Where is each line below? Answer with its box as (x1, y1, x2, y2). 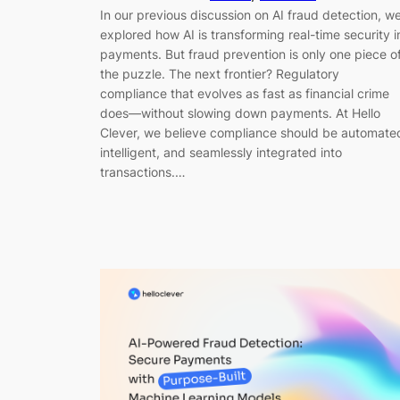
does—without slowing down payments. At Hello (100, 105, 380, 121)
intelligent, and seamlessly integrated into (100, 145, 342, 161)
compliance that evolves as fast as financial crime (100, 86, 389, 102)
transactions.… (100, 164, 186, 180)
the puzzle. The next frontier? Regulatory (100, 66, 339, 82)
